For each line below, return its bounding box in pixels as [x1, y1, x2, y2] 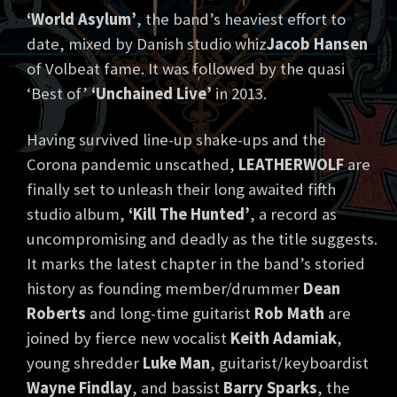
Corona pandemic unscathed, [27, 154, 238, 175]
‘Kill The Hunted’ [128, 204, 250, 225]
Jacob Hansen [267, 34, 368, 55]
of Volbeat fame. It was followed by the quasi [27, 58, 345, 80]
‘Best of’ [27, 83, 91, 105]
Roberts [27, 303, 86, 324]
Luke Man [143, 353, 210, 374]
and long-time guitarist [86, 303, 254, 324]
